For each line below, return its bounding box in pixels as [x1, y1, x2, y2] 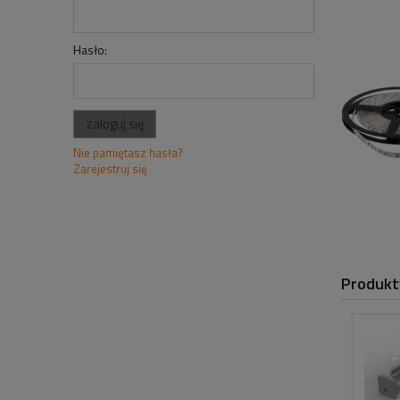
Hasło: [73, 40, 107, 60]
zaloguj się [85, 112, 145, 134]
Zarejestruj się [73, 160, 147, 179]
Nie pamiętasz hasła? [73, 144, 183, 162]
